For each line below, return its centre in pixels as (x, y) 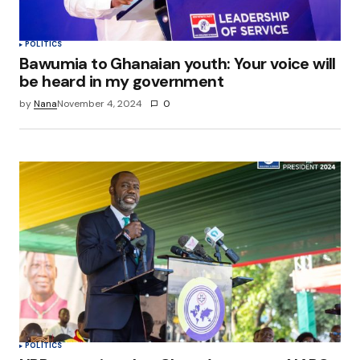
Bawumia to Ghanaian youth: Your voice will (178, 63)
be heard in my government (121, 81)
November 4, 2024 (100, 103)
